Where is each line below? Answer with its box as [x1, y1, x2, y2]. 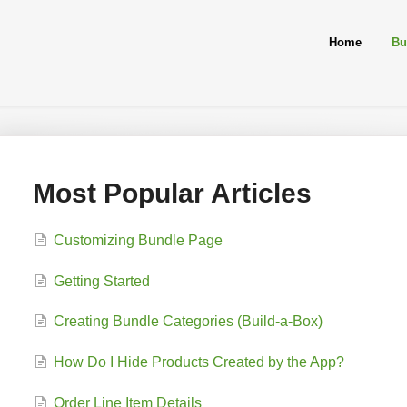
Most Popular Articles [32, 178, 312, 208]
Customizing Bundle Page [53, 232, 223, 248]
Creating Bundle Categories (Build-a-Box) [53, 313, 323, 330]
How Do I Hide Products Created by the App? [53, 354, 344, 371]
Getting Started [53, 273, 150, 289]
